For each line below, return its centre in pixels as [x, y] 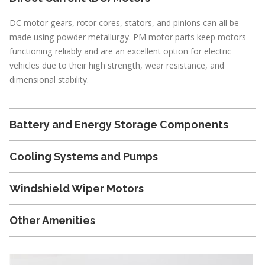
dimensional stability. [49, 80]
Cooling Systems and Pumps [84, 157]
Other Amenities [52, 221]
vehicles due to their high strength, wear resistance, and [117, 66]
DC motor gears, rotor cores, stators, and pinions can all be [124, 23]
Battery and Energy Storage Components [119, 125]
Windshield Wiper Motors [77, 189]
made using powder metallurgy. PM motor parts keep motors [128, 37]
